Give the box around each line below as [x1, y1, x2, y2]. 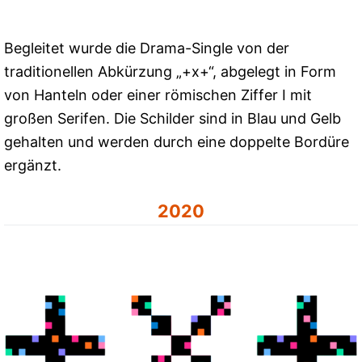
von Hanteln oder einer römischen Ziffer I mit [4, 86, 312, 103]
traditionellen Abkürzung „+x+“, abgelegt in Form [4, 62, 336, 80]
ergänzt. [4, 156, 61, 174]
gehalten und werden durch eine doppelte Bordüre [4, 133, 349, 150]
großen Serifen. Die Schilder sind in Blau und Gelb [4, 109, 341, 127]
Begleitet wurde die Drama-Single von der [4, 39, 289, 57]
